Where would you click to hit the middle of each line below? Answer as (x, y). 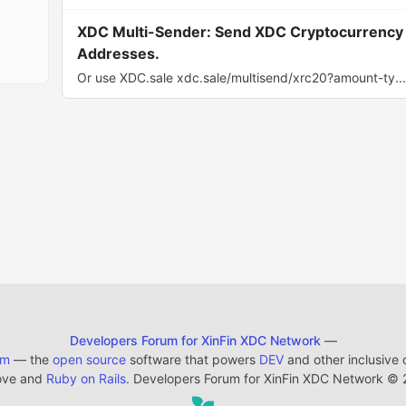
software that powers (192, 359)
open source (89, 359)
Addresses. (119, 53)
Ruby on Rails (86, 378)
